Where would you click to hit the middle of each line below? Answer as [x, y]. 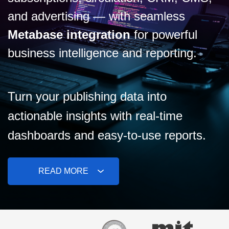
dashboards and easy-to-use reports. [107, 135]
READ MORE [63, 171]
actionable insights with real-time [95, 116]
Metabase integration [69, 35]
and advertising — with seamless [96, 16]
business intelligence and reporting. [102, 53]
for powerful [164, 35]
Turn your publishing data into [87, 96]
